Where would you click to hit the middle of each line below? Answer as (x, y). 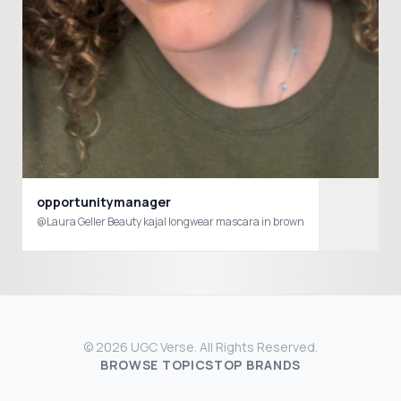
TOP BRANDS (258, 365)
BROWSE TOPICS (157, 365)
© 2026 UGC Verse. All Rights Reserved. (200, 347)
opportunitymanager (104, 201)
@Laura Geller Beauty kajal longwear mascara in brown (171, 221)
